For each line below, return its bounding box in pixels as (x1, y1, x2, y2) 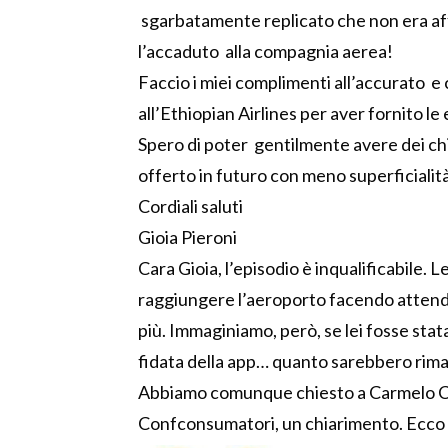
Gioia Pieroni (138, 226, 237, 249)
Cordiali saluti (138, 195, 243, 218)
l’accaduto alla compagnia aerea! (138, 40, 393, 63)
